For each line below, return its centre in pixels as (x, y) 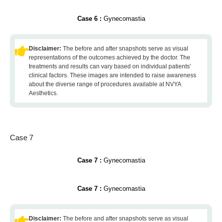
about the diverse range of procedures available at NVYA (105, 84)
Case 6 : (90, 19)
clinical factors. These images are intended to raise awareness (112, 75)
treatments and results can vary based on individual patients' (110, 66)
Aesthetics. (43, 93)
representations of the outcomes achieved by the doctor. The (110, 57)
